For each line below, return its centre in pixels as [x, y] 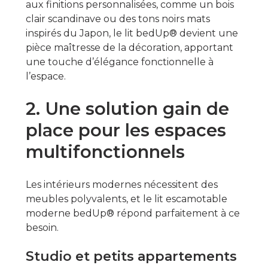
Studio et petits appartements [131, 256]
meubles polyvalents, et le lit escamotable [126, 199]
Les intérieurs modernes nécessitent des [121, 184]
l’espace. [45, 77]
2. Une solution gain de [127, 109]
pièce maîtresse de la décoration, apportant [129, 48]
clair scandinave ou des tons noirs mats [118, 19]
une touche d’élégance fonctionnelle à [119, 62]
